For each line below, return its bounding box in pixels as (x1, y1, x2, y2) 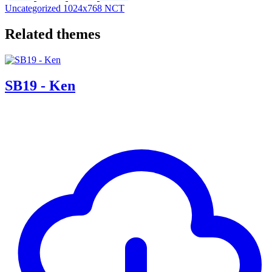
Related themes (5, 25, 100, 42)
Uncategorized (5, 2, 63, 13)
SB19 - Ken (5, 77, 75, 93)
